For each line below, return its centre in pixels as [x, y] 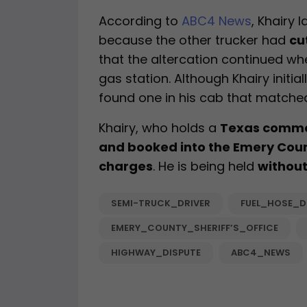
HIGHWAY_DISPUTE [156, 253]
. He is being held [205, 167]
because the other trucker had [194, 40]
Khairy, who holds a [159, 128]
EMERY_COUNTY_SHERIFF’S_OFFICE [195, 228]
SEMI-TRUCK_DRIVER [161, 204]
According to [140, 21]
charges [126, 167]
